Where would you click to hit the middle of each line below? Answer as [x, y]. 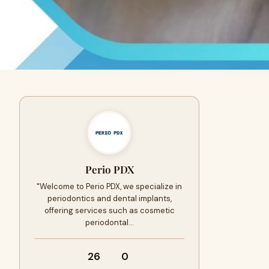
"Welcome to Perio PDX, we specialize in [109, 186]
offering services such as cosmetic [109, 210]
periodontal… [109, 222]
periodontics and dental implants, [109, 198]
